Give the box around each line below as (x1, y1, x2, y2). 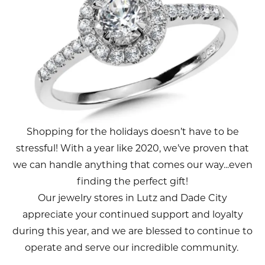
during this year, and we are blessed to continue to (12, 225, 253, 237)
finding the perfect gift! (77, 176, 188, 188)
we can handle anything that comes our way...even (12, 159, 253, 171)
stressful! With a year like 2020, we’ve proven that (16, 143, 249, 154)
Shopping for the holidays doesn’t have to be (26, 126, 239, 138)
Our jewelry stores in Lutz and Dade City (38, 192, 227, 204)
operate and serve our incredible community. (24, 242, 241, 254)
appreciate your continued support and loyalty (22, 209, 243, 221)
